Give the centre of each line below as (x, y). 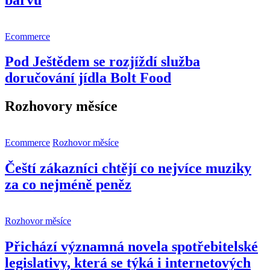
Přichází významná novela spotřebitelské (131, 247)
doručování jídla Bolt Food (88, 78)
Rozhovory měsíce (61, 106)
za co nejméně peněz (68, 185)
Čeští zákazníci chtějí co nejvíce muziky (128, 168)
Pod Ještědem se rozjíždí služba (102, 62)
